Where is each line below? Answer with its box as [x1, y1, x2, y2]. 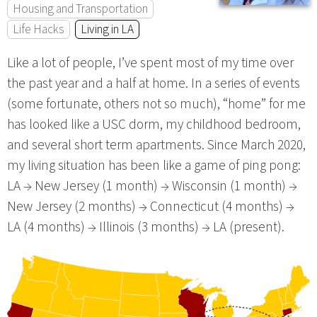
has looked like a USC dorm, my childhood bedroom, [7, 115, 301, 134]
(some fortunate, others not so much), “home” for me [7, 94, 306, 114]
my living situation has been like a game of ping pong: [7, 156, 301, 175]
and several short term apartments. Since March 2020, [7, 135, 306, 155]
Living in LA [80, 20, 134, 38]
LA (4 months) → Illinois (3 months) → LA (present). [7, 217, 284, 237]
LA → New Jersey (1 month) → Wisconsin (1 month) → [7, 176, 297, 196]
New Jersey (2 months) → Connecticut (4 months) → [7, 197, 294, 217]
